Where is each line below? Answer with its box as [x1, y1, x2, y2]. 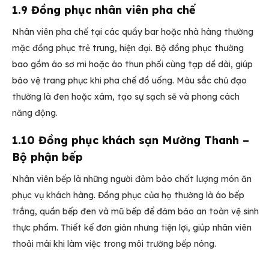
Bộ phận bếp [12, 150, 83, 165]
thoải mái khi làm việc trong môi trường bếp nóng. [12, 238, 216, 250]
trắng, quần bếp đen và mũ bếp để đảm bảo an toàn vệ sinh [12, 206, 259, 217]
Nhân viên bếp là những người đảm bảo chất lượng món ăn [12, 174, 252, 185]
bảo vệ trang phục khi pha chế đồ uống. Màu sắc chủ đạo [12, 75, 247, 86]
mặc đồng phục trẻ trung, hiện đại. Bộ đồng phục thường [12, 43, 244, 54]
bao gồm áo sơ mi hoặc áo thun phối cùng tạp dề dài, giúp [12, 59, 253, 70]
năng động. [12, 107, 58, 119]
